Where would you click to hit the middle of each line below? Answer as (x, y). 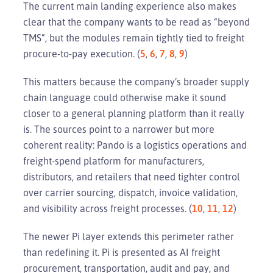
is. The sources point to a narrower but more (119, 129)
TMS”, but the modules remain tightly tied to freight (134, 37)
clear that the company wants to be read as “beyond (136, 22)
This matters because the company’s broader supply (136, 81)
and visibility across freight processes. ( (108, 208)
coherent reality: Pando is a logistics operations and (135, 145)
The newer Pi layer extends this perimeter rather (129, 236)
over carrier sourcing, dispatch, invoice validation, (130, 192)
